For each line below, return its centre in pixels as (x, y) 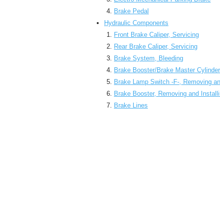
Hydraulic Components (136, 23)
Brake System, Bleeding (149, 58)
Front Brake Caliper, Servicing (156, 35)
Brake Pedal (131, 11)
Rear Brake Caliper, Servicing (156, 46)
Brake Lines (131, 105)
